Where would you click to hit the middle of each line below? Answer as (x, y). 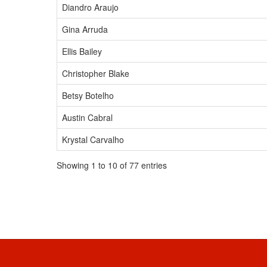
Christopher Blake (96, 73)
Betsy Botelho (88, 95)
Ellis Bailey (82, 51)
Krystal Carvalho (93, 139)
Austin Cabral (87, 117)
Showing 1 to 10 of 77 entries (112, 165)
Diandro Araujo (90, 7)
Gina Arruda (85, 29)
